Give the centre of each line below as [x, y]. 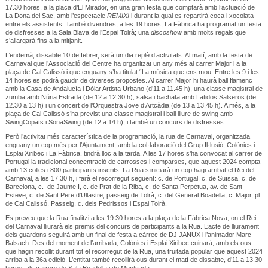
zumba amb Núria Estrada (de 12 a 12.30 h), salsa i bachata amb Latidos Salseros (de [130, 97]
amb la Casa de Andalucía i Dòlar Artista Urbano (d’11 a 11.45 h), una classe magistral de [134, 88]
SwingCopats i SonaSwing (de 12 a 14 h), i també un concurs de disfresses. [115, 122]
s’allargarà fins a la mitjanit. [44, 40]
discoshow [166, 32]
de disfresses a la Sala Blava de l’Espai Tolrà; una [78, 32]
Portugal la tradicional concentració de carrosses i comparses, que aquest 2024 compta [133, 161]
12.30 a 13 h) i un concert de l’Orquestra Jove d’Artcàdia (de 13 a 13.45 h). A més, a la [130, 105]
